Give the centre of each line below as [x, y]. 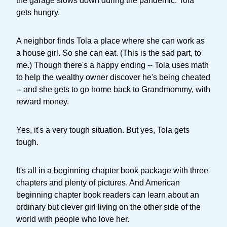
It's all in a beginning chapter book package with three [112, 170]
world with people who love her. [73, 219]
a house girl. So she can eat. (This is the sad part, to [109, 53]
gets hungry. [38, 12]
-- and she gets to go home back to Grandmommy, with [113, 89]
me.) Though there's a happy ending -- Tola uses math [112, 65]
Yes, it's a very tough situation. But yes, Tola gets [103, 130]
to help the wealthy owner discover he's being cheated [113, 77]
